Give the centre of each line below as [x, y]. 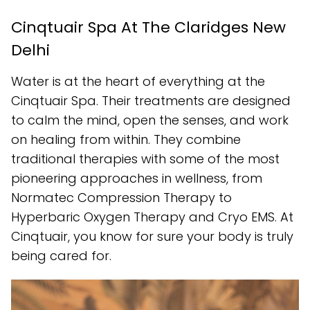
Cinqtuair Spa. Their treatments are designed [151, 101]
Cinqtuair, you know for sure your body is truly [152, 237]
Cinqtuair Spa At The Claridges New [148, 28]
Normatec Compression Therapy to [121, 198]
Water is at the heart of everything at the [138, 82]
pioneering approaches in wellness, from [137, 179]
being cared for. [61, 256]
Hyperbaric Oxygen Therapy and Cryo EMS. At [152, 217]
